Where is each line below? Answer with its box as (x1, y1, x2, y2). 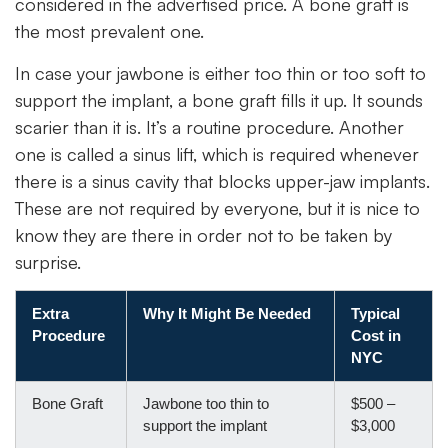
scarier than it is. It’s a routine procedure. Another (15, 115, 404, 138)
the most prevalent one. (15, 20, 204, 43)
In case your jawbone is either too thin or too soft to (15, 61, 426, 84)
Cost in (351, 326, 401, 344)
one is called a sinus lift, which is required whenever (15, 142, 419, 165)
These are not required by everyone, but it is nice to (15, 196, 420, 219)
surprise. (15, 250, 81, 273)
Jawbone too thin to (143, 394, 269, 412)
